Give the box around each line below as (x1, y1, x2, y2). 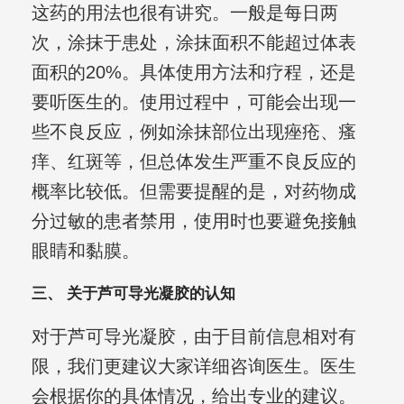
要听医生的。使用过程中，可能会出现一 (31, 92, 356, 113)
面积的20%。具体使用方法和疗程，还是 (31, 62, 356, 83)
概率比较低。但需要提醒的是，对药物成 (31, 181, 356, 202)
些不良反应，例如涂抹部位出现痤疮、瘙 (31, 122, 356, 142)
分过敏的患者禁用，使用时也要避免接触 (31, 211, 356, 232)
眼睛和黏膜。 (31, 241, 140, 262)
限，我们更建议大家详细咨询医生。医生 (31, 356, 356, 377)
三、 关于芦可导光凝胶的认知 (31, 285, 235, 303)
